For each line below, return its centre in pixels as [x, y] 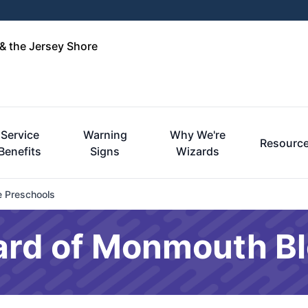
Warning [105, 135]
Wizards [197, 151]
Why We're [197, 135]
